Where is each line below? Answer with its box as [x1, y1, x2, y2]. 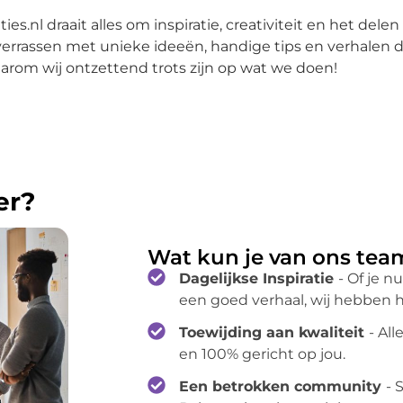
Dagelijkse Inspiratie [179, 270, 339, 288]
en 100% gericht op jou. [179, 345, 346, 363]
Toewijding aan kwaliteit [179, 324, 370, 342]
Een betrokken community [179, 378, 387, 396]
